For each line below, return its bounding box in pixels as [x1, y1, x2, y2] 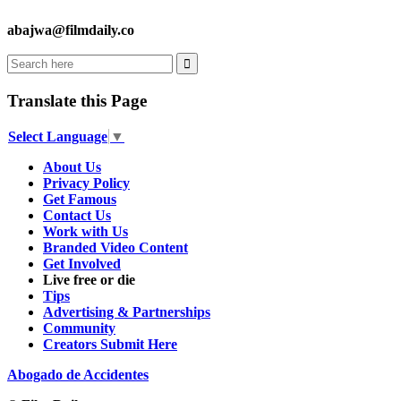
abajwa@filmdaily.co [7, 22, 134, 38]
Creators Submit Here [43, 336, 177, 352]
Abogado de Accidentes [7, 366, 149, 382]
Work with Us [43, 223, 128, 239]
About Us [43, 158, 101, 175]
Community [43, 320, 115, 336]
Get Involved [43, 255, 121, 271]
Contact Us [43, 207, 111, 223]
